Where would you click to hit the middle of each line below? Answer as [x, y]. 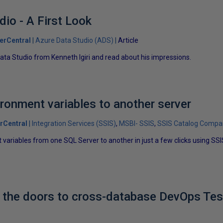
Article [128, 40]
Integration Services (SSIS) [74, 123]
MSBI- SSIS [137, 123]
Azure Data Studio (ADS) [75, 40]
